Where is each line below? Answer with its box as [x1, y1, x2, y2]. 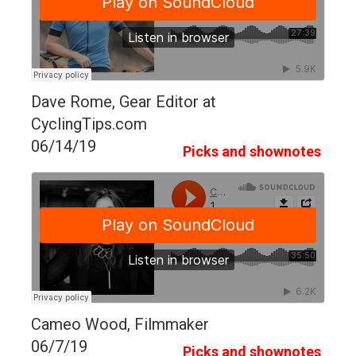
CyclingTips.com [31, 114, 147, 133]
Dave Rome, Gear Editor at [31, 91, 216, 111]
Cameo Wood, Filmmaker [31, 314, 209, 334]
